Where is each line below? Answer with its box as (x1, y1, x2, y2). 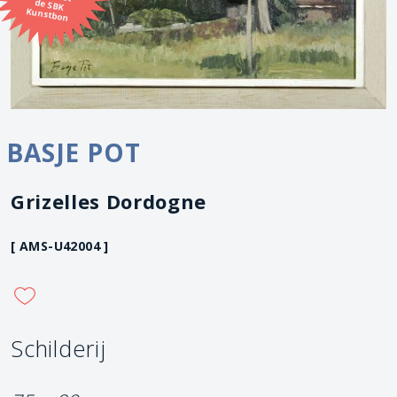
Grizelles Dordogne (11, 188, 206, 215)
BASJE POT (6, 136, 141, 170)
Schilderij (11, 333, 106, 365)
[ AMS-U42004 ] (11, 237, 109, 255)
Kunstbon (25, 4, 70, 25)
